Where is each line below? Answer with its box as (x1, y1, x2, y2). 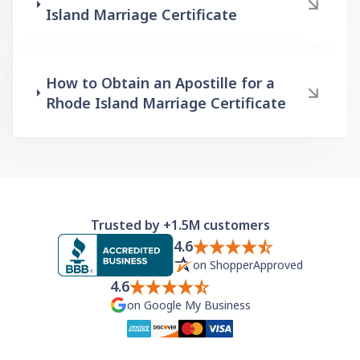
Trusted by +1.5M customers (90, 215, 270, 234)
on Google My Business (126, 297, 251, 313)
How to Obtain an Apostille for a (45, 72, 275, 92)
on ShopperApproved (192, 257, 303, 273)
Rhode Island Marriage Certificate (45, 92, 286, 112)
